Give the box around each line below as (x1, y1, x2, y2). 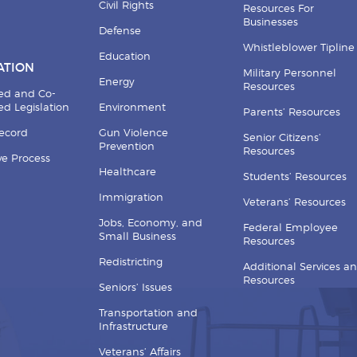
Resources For (242, 3, 314, 14)
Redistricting (99, 257, 163, 268)
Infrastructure (99, 321, 169, 332)
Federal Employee (242, 222, 338, 233)
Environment (99, 102, 167, 113)
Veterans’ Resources (242, 197, 346, 208)
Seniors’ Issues (99, 282, 173, 293)
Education (99, 51, 151, 62)
